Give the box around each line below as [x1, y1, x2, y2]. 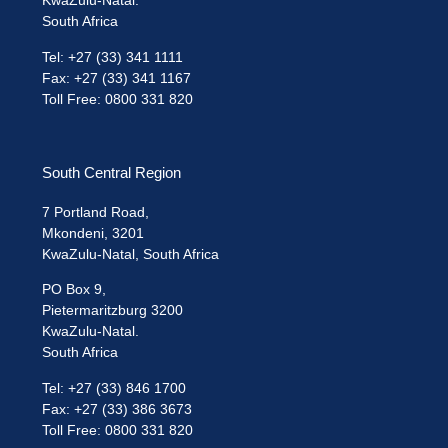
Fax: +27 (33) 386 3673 [42, 400, 193, 417]
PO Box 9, [42, 281, 107, 298]
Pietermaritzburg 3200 [42, 302, 184, 319]
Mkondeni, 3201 [42, 224, 145, 241]
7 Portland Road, [42, 203, 150, 220]
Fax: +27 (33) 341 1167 [42, 69, 192, 86]
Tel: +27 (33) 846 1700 [42, 379, 187, 396]
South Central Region [42, 163, 182, 181]
